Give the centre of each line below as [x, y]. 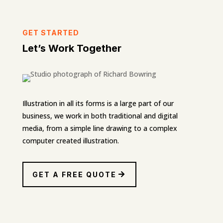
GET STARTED [51, 32]
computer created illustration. [70, 140]
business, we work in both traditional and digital [100, 115]
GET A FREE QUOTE [74, 174]
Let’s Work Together [72, 48]
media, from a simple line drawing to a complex [100, 128]
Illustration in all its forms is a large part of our [98, 103]
